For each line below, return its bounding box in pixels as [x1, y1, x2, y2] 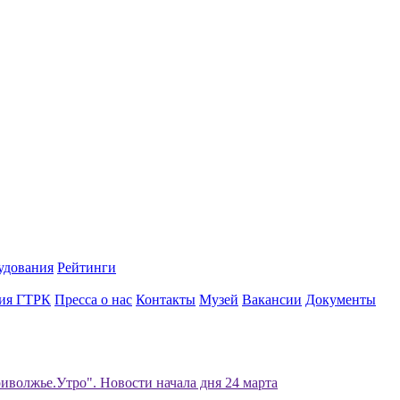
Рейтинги [57, 260, 116, 275]
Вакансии [242, 292, 302, 307]
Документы [305, 292, 376, 307]
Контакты [136, 292, 196, 307]
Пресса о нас [54, 292, 132, 307]
